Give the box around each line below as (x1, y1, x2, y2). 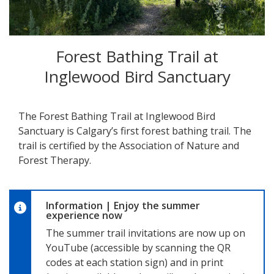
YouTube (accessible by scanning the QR (46, 240, 231, 254)
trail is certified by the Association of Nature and (18, 138, 239, 152)
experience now (46, 208, 122, 222)
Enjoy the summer (114, 198, 200, 212)
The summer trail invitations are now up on (46, 226, 245, 240)
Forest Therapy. (18, 153, 91, 167)
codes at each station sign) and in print (46, 255, 223, 269)
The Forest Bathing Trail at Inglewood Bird (18, 109, 215, 123)
